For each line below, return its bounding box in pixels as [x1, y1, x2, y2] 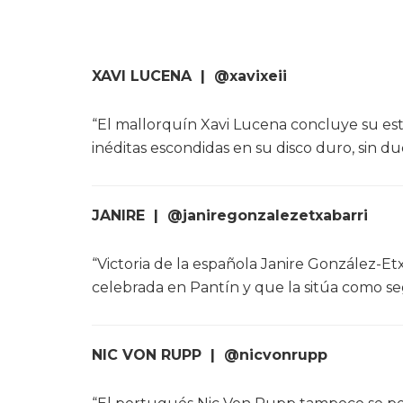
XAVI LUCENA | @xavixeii [92, 67, 287, 85]
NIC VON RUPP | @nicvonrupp [92, 346, 327, 364]
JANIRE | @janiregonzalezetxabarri [92, 207, 368, 225]
